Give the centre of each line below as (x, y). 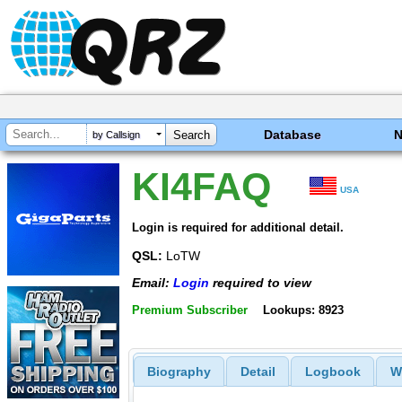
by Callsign (116, 135)
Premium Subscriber (190, 310)
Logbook (332, 372)
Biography (179, 372)
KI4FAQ (201, 187)
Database (293, 135)
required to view (260, 283)
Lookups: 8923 (303, 310)
